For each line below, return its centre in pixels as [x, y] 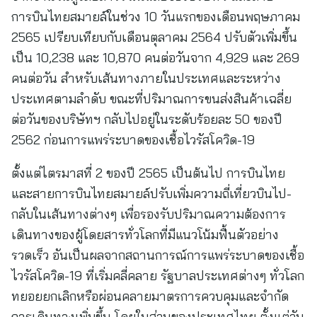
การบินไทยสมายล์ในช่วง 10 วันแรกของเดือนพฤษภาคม [156, 17]
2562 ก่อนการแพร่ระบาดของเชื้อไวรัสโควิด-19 [133, 140]
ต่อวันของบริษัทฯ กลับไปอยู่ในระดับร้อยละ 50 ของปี [147, 119]
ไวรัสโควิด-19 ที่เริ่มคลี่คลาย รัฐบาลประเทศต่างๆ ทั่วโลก [158, 276]
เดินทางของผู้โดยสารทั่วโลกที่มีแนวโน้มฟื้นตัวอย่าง [145, 235]
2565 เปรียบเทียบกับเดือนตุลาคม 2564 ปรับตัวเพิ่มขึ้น [154, 37]
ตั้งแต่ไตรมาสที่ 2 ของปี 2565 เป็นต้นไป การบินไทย [148, 173]
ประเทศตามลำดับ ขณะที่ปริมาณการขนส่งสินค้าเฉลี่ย [151, 99]
